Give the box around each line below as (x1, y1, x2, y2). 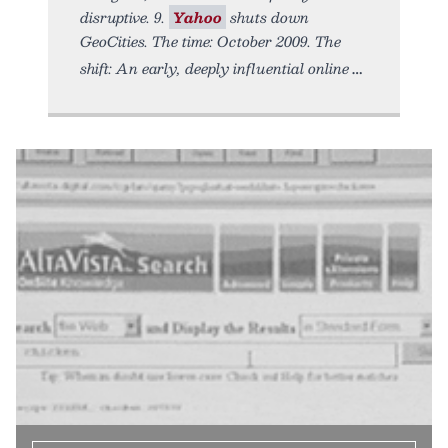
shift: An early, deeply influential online (80, 55, 349, 80)
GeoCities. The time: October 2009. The (80, 28, 341, 53)
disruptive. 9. (80, 4, 169, 29)
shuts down (226, 4, 309, 29)
